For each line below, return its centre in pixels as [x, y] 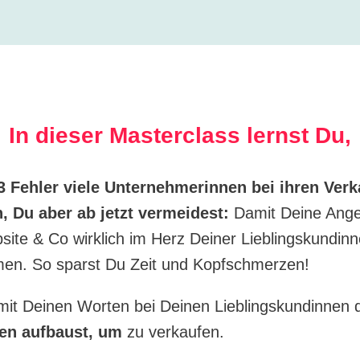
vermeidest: [184, 213]
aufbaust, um [72, 332]
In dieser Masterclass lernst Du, [180, 136]
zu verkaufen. [173, 332]
